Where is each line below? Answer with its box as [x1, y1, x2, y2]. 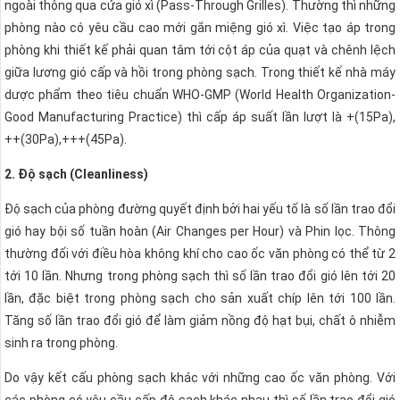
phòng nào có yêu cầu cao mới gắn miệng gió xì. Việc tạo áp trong [4, 20, 396, 35]
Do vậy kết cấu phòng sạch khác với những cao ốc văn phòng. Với [4, 370, 396, 385]
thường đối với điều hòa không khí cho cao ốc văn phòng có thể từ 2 [4, 246, 396, 261]
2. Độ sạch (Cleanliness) [4, 166, 148, 181]
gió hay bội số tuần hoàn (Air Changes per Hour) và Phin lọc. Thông [4, 223, 396, 238]
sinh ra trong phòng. [4, 335, 118, 350]
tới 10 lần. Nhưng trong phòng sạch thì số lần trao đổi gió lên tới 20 [4, 268, 396, 283]
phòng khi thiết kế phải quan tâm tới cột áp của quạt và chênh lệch [4, 42, 396, 57]
